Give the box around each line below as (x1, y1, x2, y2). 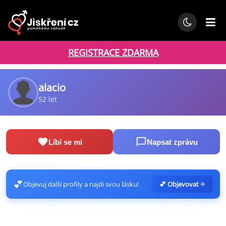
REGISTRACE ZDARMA (68, 46, 158, 59)
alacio (38, 81, 66, 94)
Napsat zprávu (146, 137, 198, 146)
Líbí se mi (48, 137, 82, 146)
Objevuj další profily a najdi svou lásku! (23, 180, 139, 189)
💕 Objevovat (159, 180, 199, 189)
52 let (38, 94, 57, 104)
